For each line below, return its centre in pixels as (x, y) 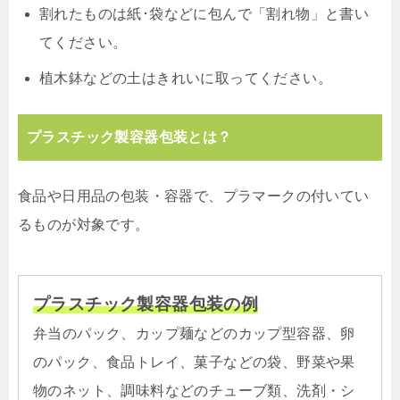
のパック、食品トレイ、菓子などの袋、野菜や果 (194, 362)
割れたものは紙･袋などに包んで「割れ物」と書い (204, 14)
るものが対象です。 (84, 225)
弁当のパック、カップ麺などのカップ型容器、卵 (194, 334)
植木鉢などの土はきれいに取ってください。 (186, 79)
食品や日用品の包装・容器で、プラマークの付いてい (194, 196)
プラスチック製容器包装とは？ (129, 137)
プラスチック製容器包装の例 (146, 304)
